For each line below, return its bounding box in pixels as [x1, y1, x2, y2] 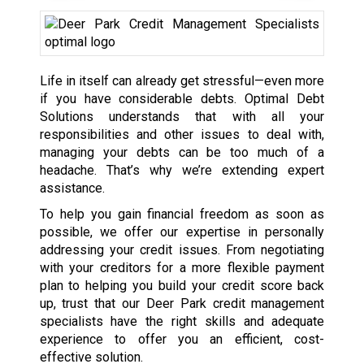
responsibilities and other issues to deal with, [39, 127, 325, 143]
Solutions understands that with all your [39, 109, 325, 125]
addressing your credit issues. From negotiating [39, 242, 325, 258]
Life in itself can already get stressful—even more [39, 73, 325, 89]
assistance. [39, 180, 105, 197]
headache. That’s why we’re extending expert [39, 162, 325, 179]
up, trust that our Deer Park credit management [39, 296, 325, 312]
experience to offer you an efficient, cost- [39, 331, 325, 348]
